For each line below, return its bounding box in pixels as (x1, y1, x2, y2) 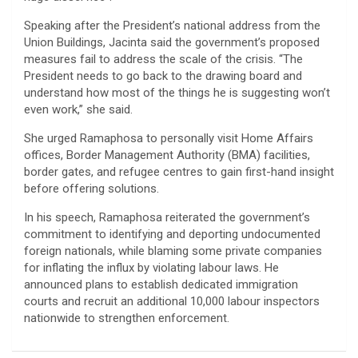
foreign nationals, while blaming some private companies (24, 244, 322, 259)
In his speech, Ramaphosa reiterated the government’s (24, 210, 310, 225)
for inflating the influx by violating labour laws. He (24, 261, 279, 276)
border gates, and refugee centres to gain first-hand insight (24, 165, 334, 180)
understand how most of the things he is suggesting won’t (24, 86, 330, 101)
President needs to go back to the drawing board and (24, 69, 302, 84)
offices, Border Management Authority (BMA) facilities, (24, 148, 310, 163)
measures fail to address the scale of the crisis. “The (24, 52, 303, 67)
